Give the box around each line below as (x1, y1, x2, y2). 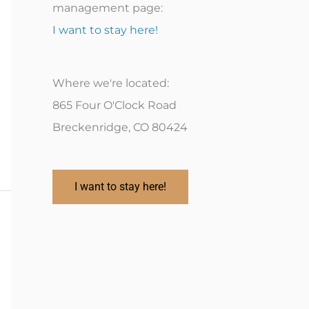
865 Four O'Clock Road (52, 98, 177, 112)
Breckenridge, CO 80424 (52, 120, 188, 134)
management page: (52, 1, 163, 14)
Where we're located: (52, 76, 169, 90)
